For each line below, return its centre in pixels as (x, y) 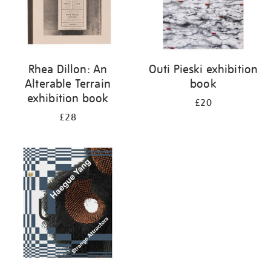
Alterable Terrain (68, 83)
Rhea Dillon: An (68, 69)
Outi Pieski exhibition (203, 69)
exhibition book (68, 98)
